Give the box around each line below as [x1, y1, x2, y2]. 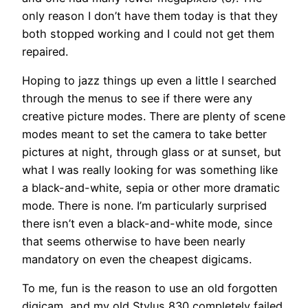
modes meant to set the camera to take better [22, 127, 267, 142]
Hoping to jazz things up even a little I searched [22, 74, 276, 88]
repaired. [22, 44, 71, 58]
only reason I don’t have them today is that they [22, 8, 278, 23]
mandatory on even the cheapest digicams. [22, 252, 252, 267]
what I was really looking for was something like [22, 163, 278, 177]
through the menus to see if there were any [22, 91, 252, 106]
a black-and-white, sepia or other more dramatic [22, 181, 280, 195]
